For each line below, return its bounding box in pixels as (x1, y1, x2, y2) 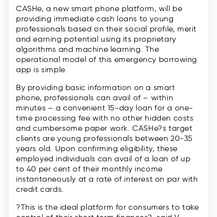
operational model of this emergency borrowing (16, 54, 198, 64)
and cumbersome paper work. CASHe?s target (16, 123, 193, 133)
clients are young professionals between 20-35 (16, 133, 193, 143)
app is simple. (16, 64, 67, 74)
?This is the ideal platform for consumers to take (16, 202, 199, 212)
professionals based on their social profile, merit (16, 24, 197, 33)
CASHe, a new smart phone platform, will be (16, 3, 183, 13)
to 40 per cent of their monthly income (16, 164, 163, 173)
